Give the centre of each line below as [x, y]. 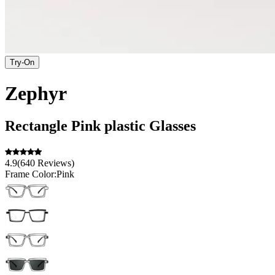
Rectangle [36, 126]
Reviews [54, 163]
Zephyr [36, 93]
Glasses [172, 126]
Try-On [22, 63]
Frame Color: [31, 174]
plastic [125, 126]
